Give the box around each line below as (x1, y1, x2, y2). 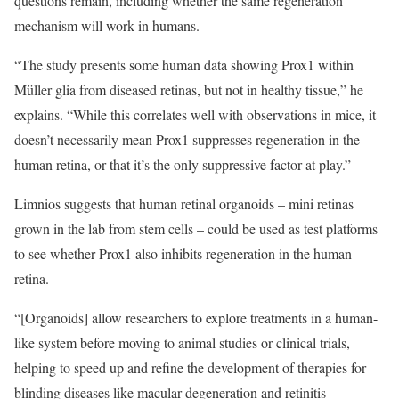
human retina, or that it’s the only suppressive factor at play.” (14, 155, 351, 175)
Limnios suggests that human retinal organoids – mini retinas (14, 194, 354, 214)
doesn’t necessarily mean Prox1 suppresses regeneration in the (14, 130, 360, 150)
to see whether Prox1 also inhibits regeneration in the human (14, 244, 352, 264)
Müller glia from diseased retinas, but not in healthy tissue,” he (14, 80, 363, 100)
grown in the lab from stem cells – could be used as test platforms (14, 219, 378, 239)
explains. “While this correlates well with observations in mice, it (14, 105, 376, 125)
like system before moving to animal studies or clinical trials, (14, 333, 350, 353)
